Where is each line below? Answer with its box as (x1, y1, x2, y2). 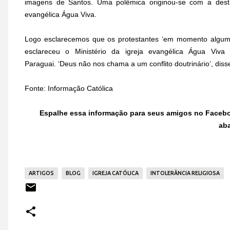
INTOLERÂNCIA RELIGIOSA (150, 170, 220, 176)
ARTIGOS (29, 170, 54, 176)
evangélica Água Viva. (25, 10, 97, 18)
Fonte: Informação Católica (25, 84, 113, 92)
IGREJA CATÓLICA (92, 170, 139, 176)
